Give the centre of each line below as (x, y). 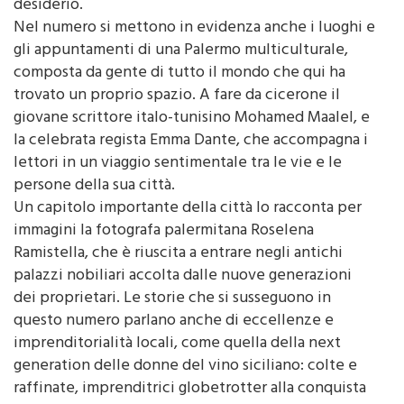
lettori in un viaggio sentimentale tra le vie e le (178, 164)
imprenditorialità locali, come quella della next (177, 344)
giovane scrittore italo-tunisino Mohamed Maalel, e (192, 119)
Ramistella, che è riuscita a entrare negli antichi (178, 254)
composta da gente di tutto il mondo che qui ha (179, 73)
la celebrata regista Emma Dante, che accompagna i (191, 141)
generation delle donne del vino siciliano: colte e (185, 367)
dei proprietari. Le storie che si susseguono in (172, 299)
